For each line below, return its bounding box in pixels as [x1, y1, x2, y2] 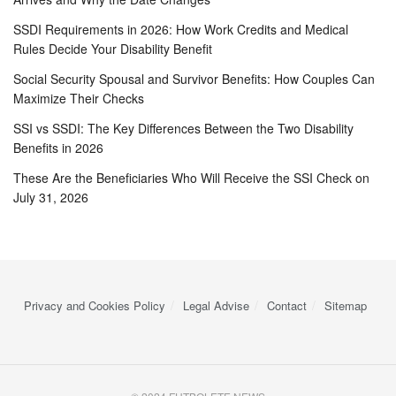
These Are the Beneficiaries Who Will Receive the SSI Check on [13, 168, 369, 187]
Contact [267, 296, 307, 314]
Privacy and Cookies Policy [24, 296, 165, 314]
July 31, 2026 [13, 187, 88, 206]
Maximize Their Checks [13, 88, 144, 107]
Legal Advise [183, 296, 249, 314]
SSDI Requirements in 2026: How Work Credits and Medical [13, 19, 348, 38]
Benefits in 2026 [13, 138, 103, 156]
